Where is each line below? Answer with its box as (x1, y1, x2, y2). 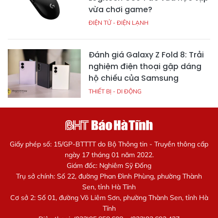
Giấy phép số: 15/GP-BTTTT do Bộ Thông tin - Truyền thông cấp (10, 140, 208, 149)
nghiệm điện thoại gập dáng (89, 61, 201, 73)
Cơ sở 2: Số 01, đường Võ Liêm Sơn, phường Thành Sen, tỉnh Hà (10, 193, 208, 202)
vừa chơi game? (89, 4, 152, 16)
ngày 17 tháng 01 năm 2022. (64, 150, 154, 160)
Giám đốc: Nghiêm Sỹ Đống (67, 161, 151, 170)
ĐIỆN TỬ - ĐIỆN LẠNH (89, 19, 148, 27)
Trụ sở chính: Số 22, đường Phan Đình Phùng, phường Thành (16, 172, 202, 181)
